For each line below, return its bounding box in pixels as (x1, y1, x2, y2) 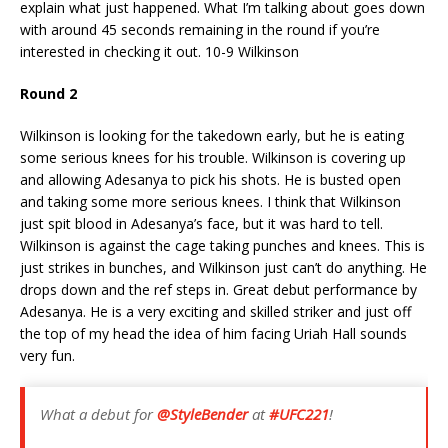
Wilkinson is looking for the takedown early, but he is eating (20, 125, 404, 145)
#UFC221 (269, 403, 329, 424)
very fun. (20, 345, 75, 365)
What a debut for (40, 403, 157, 424)
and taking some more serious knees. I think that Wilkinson (20, 191, 401, 211)
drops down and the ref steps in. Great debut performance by (20, 279, 417, 299)
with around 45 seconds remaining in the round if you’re (20, 19, 380, 39)
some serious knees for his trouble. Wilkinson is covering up (20, 147, 406, 167)
